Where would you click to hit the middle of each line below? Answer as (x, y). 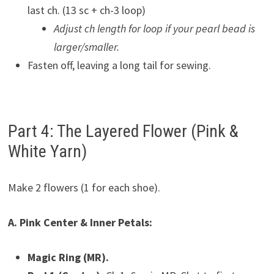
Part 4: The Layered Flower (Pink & (123, 131)
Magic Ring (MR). (68, 257)
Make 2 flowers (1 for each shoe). (84, 187)
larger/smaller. (86, 47)
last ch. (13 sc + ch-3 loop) (86, 10)
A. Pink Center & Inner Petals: (80, 222)
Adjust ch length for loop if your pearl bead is (154, 28)
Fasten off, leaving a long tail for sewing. (119, 65)
